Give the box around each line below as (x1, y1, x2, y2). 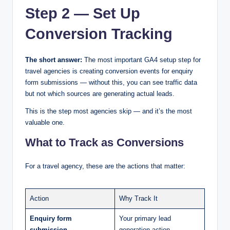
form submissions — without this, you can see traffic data (25, 79, 197, 87)
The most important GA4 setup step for (82, 56, 201, 64)
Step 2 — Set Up (25, 5, 140, 22)
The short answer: (25, 56, 82, 64)
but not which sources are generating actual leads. (25, 90, 175, 98)
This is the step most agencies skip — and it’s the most (25, 107, 192, 116)
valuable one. (25, 119, 65, 127)
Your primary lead (119, 215, 171, 223)
